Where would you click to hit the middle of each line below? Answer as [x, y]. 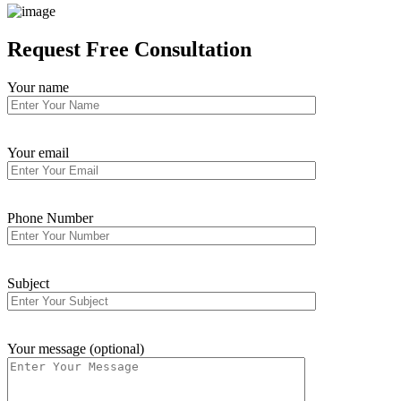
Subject [28, 283]
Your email [38, 152]
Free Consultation [169, 49]
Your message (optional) [76, 348]
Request [47, 49]
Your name [38, 87]
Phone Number [50, 218]
